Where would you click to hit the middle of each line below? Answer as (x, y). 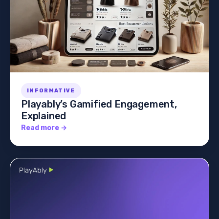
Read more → (44, 128)
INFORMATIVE (51, 91)
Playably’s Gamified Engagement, (99, 104)
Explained (44, 116)
